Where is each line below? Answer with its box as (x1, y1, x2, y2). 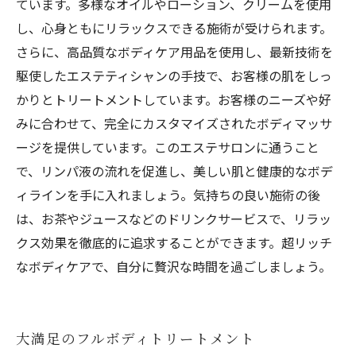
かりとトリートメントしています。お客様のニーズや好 (16, 90, 331, 109)
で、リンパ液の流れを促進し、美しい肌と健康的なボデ (16, 161, 333, 180)
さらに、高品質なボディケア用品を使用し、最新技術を (16, 42, 333, 61)
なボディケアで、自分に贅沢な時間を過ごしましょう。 (16, 257, 331, 276)
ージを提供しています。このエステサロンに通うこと (16, 137, 319, 157)
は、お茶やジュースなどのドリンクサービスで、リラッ (16, 209, 331, 228)
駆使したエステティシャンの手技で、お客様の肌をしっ (16, 66, 332, 85)
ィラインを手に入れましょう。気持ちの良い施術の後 (16, 185, 320, 204)
